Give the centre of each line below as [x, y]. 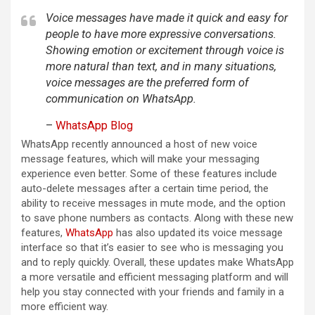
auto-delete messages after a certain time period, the [145, 188]
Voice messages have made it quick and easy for [167, 18]
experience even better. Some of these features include [149, 173]
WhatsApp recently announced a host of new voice [139, 144]
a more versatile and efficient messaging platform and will [155, 277]
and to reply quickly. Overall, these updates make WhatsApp [157, 262]
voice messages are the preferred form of [147, 82]
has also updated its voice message [198, 232]
